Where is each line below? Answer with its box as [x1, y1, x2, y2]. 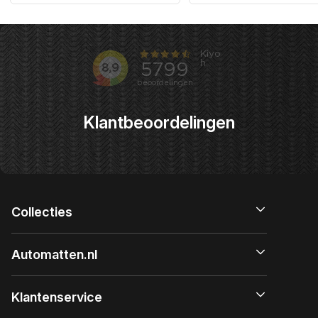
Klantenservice [11, 289, 102, 305]
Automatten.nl [11, 246, 97, 262]
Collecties [11, 204, 72, 219]
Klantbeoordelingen [83, 111, 235, 133]
